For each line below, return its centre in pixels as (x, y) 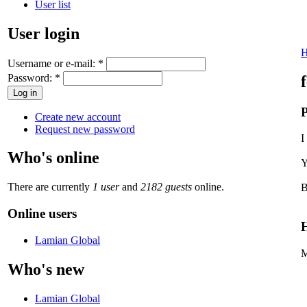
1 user (106, 187)
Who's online (53, 158)
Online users (42, 214)
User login (44, 33)
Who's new (46, 269)
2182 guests (166, 187)
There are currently (50, 187)
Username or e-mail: (53, 63)
